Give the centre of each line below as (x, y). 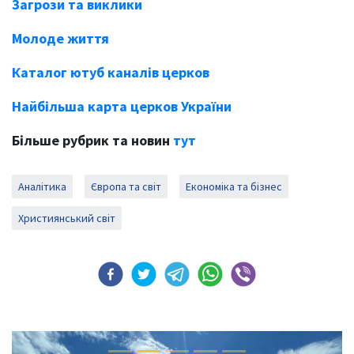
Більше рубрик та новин (92, 141)
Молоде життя (60, 39)
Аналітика (42, 187)
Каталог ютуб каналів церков (111, 73)
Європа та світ (126, 187)
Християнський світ (67, 218)
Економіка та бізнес (234, 187)
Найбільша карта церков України (122, 107)
